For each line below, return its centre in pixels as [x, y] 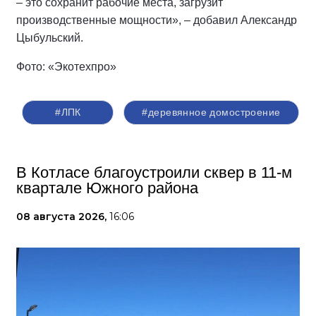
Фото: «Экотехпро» [66, 66]
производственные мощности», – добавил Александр [157, 20]
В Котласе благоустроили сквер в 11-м [154, 172]
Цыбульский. [50, 37]
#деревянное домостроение [211, 112]
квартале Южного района [107, 188]
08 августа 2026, [63, 216]
